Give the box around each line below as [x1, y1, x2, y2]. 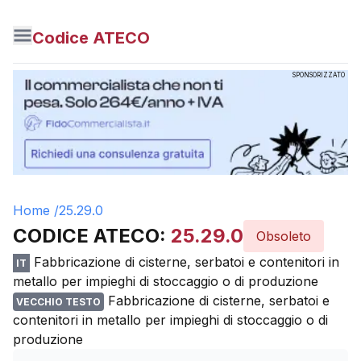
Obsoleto [256, 228, 311, 244]
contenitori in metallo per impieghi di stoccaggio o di [13, 312, 328, 328]
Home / [13, 202, 59, 218]
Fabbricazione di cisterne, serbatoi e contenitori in [34, 254, 339, 270]
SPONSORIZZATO [293, 71, 345, 79]
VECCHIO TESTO [16, 296, 101, 308]
